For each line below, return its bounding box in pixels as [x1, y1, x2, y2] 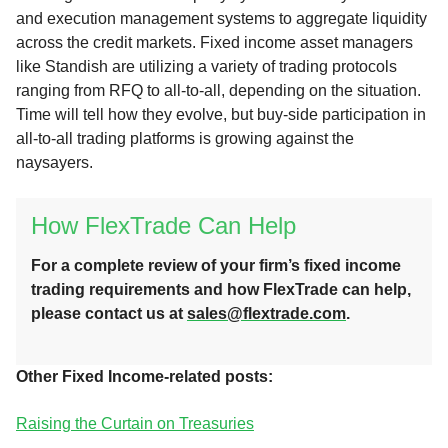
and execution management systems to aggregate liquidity [16, 9, 427, 27]
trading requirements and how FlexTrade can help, [31, 281, 411, 299]
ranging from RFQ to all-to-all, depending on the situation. [16, 81, 421, 99]
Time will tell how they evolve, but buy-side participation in [16, 105, 426, 123]
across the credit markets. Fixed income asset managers [16, 33, 413, 51]
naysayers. [16, 153, 93, 171]
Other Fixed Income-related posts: [16, 367, 273, 385]
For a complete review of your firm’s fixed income [31, 257, 401, 275]
